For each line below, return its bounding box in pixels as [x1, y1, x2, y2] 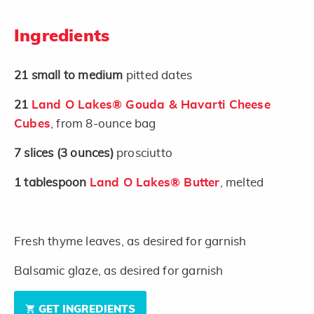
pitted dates [125, 69, 193, 81]
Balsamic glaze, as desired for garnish [14, 264, 224, 277]
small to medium [31, 69, 126, 81]
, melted [219, 176, 264, 189]
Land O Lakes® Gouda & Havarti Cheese [31, 98, 271, 111]
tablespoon [24, 176, 90, 189]
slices [24, 146, 57, 159]
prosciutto [113, 146, 173, 159]
